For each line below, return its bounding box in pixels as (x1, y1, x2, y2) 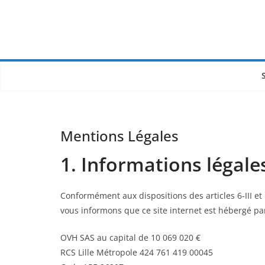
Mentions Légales (60, 126, 179, 146)
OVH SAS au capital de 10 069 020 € (60, 232, 201, 243)
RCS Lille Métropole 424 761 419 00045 (60, 247, 213, 258)
